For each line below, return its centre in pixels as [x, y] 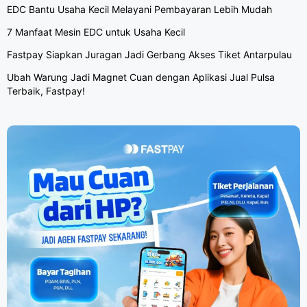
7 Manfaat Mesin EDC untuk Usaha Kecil [96, 32]
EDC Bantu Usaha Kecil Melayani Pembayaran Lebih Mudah [139, 9]
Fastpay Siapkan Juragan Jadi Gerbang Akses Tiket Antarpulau [149, 54]
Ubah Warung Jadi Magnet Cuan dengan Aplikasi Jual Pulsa [141, 77]
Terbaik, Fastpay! [46, 90]
